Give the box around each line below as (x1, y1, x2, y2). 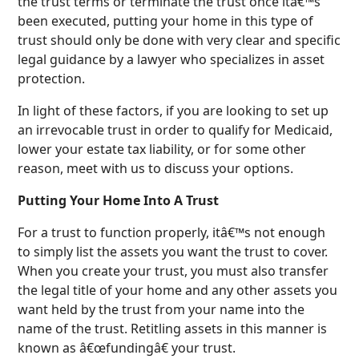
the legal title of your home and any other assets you (18, 280, 338, 299)
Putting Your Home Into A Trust (18, 191, 220, 209)
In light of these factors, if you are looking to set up (18, 101, 329, 119)
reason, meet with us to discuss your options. (18, 159, 294, 177)
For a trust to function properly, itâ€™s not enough (18, 223, 326, 241)
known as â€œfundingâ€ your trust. (18, 338, 236, 357)
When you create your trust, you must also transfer (18, 261, 329, 280)
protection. (18, 69, 86, 87)
